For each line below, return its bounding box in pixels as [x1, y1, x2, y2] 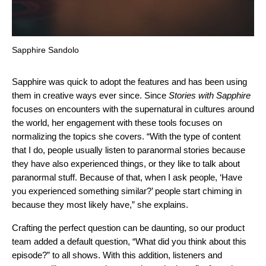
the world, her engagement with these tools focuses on [12, 117, 222, 128]
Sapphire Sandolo [12, 45, 79, 55]
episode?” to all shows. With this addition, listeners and [12, 249, 222, 260]
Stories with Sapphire [169, 90, 251, 100]
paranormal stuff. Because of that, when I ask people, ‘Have [12, 172, 242, 182]
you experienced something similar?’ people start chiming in [12, 185, 242, 196]
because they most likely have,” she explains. [12, 199, 191, 210]
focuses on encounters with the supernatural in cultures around [12, 103, 254, 114]
